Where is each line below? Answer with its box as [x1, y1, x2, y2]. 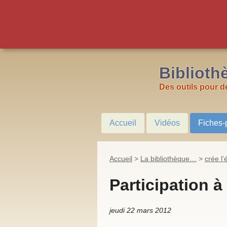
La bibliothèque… [140, 155, 197, 163]
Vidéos [155, 119, 180, 127]
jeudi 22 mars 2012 [109, 206, 171, 215]
